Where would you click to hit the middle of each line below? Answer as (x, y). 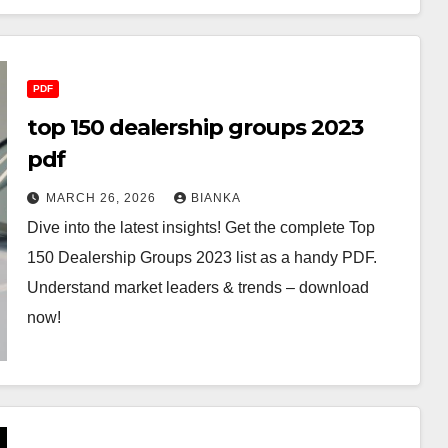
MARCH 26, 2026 (102, 198)
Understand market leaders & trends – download (197, 287)
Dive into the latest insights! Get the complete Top (200, 227)
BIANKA (215, 198)
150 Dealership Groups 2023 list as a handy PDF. (201, 257)
